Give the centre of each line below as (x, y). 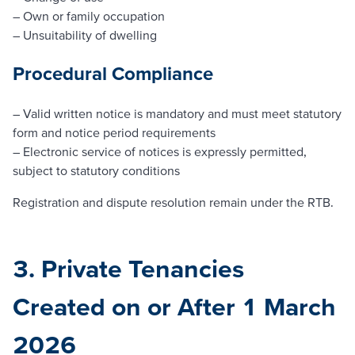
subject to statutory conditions (96, 171)
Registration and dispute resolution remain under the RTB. (173, 202)
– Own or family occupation (89, 15)
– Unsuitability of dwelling (85, 34)
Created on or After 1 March (174, 307)
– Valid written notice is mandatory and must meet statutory (177, 114)
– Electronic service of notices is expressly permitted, (160, 152)
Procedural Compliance (113, 74)
